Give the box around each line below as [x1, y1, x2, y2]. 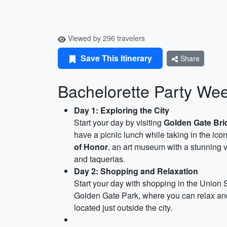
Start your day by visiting [74, 117, 164, 128]
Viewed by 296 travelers [66, 33, 145, 43]
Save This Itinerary [79, 52, 152, 64]
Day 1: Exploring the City [74, 104, 169, 116]
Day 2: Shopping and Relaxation [74, 165, 198, 177]
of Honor [74, 141, 108, 153]
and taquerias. [74, 153, 125, 165]
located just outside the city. [74, 202, 172, 213]
